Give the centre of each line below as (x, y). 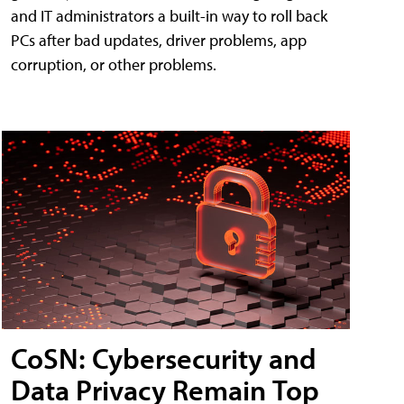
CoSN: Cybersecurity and (164, 358)
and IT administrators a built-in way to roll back (169, 15)
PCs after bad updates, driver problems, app (159, 40)
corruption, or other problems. (114, 64)
